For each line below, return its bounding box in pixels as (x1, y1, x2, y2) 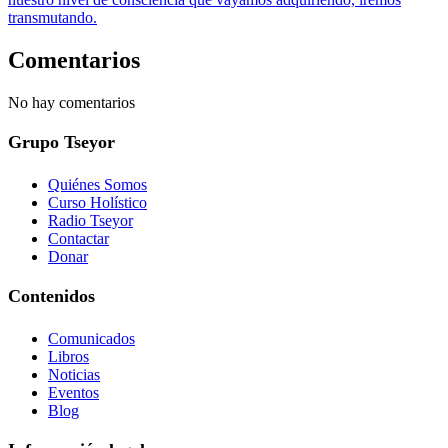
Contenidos (8, 285, 95, 306)
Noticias (48, 365, 100, 383)
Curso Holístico (48, 193, 147, 211)
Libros (48, 347, 89, 365)
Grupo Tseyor (8, 131, 115, 152)
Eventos (48, 383, 99, 401)
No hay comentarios (8, 93, 135, 111)
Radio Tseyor (48, 211, 133, 229)
